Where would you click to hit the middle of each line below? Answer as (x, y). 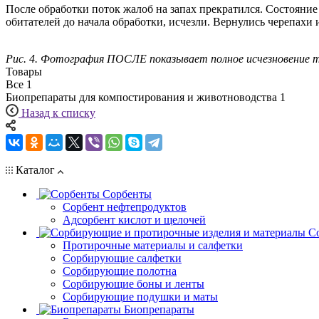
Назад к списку (58, 113)
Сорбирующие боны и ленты (134, 283)
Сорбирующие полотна (120, 271)
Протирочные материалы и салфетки (153, 245)
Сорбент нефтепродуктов (125, 206)
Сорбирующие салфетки (122, 258)
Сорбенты (127, 194)
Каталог (35, 169)
